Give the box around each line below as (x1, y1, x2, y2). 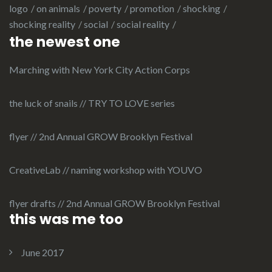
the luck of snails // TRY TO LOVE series (9, 97, 175, 109)
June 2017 (21, 246, 64, 259)
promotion (130, 2, 174, 15)
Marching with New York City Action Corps (9, 64, 190, 76)
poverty (89, 2, 121, 15)
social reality (117, 18, 169, 30)
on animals (36, 2, 80, 15)
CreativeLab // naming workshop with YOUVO (9, 164, 202, 176)
